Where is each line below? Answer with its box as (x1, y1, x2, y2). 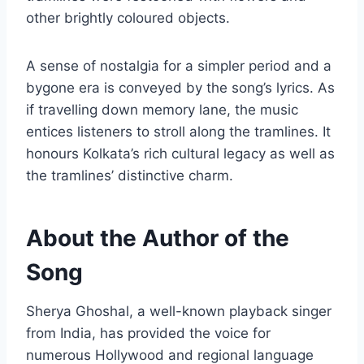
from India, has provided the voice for (26, 325, 271, 342)
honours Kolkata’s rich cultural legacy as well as (26, 145, 335, 162)
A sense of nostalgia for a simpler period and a (26, 58, 331, 75)
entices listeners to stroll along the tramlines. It (26, 123, 331, 141)
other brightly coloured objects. (26, 10, 230, 27)
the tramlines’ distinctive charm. (26, 167, 237, 184)
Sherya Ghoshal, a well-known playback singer (26, 303, 331, 320)
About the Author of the (26, 224, 289, 253)
